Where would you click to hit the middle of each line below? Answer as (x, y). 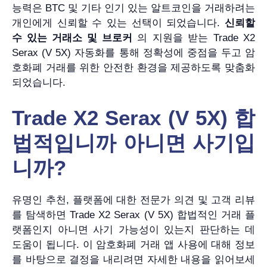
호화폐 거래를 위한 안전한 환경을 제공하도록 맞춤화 (133, 68)
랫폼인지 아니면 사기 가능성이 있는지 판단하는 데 (133, 229)
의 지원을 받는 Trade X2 (194, 38)
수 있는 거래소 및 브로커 (72, 38)
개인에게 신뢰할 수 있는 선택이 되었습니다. (118, 23)
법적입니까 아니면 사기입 (133, 142)
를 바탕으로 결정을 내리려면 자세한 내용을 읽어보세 (133, 259)
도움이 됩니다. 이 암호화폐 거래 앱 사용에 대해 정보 (133, 244)
